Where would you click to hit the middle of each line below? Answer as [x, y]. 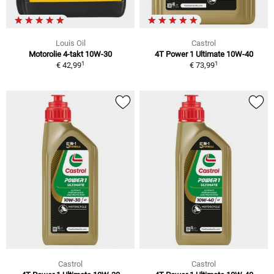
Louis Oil [70, 43]
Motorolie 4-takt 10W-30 [70, 54]
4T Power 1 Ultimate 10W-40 [204, 54]
